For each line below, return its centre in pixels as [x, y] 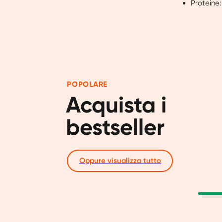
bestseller [115, 127]
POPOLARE [87, 84]
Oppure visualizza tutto [120, 161]
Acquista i [116, 105]
